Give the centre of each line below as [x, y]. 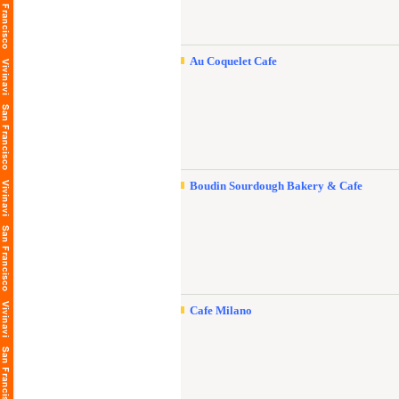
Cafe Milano [221, 310]
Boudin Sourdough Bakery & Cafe [276, 186]
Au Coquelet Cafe [233, 61]
